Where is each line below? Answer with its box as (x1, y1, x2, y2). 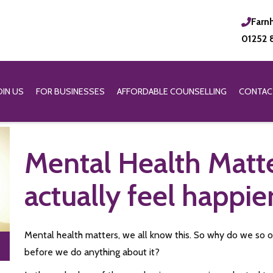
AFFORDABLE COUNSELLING (117, 85, 227, 97)
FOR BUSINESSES (36, 85, 105, 97)
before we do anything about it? (24, 246, 160, 258)
